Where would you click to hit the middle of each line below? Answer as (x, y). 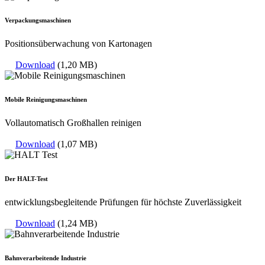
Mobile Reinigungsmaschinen (46, 100)
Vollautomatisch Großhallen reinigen (73, 123)
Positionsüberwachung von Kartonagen (78, 44)
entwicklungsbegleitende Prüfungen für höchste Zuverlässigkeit (123, 202)
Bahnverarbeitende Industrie (46, 258)
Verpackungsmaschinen (38, 20)
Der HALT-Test (26, 179)
